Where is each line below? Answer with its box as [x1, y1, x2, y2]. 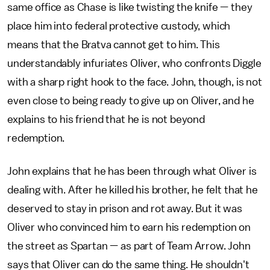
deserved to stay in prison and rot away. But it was [7, 202, 242, 214]
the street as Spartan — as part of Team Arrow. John [7, 240, 251, 251]
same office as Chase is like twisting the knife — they [7, 1, 253, 13]
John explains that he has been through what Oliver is [7, 165, 257, 177]
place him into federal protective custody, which [7, 20, 231, 31]
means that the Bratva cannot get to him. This [7, 39, 220, 50]
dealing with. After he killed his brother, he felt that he [7, 184, 258, 195]
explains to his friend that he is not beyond [7, 113, 205, 125]
